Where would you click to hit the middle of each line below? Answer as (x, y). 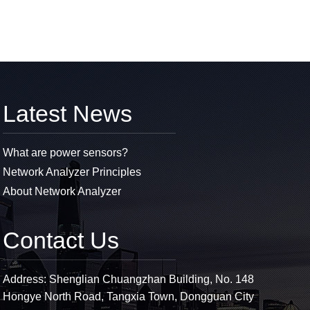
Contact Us (61, 240)
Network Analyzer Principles (72, 172)
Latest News (68, 114)
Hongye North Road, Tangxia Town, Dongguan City (129, 297)
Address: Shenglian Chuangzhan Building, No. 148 (129, 280)
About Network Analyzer (62, 192)
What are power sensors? (66, 153)
